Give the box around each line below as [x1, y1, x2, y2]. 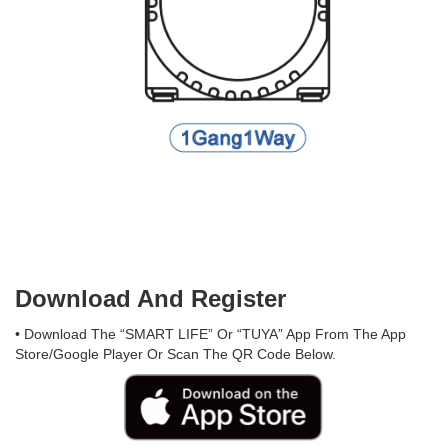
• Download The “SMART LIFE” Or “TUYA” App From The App [15, 326, 406, 342]
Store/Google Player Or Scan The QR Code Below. [15, 346, 336, 362]
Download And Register [15, 285, 286, 312]
